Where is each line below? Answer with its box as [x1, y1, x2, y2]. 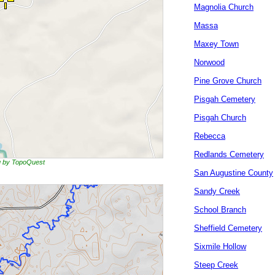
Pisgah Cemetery [194, 95, 255, 104]
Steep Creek [194, 260, 238, 269]
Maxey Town [194, 39, 239, 48]
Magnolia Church [194, 2, 254, 12]
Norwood [194, 58, 225, 67]
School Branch [194, 205, 246, 214]
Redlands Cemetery [194, 150, 264, 159]
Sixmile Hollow [194, 242, 246, 251]
